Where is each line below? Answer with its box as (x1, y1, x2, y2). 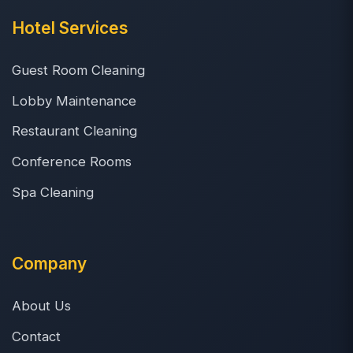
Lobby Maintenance (12, 92, 136, 109)
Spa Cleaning (12, 184, 94, 200)
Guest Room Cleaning (12, 61, 145, 78)
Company (12, 253, 87, 273)
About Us (12, 297, 71, 314)
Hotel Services (12, 17, 128, 38)
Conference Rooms (12, 154, 132, 170)
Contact (12, 328, 61, 344)
